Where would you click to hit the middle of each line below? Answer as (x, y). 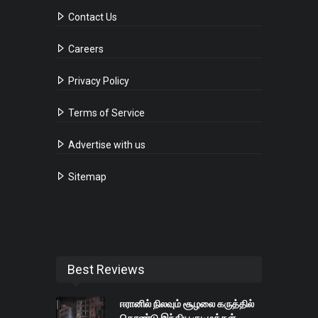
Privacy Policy (98, 81)
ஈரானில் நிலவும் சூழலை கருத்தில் (187, 304)
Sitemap (86, 177)
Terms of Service (105, 113)
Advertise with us (106, 145)
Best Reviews (106, 270)
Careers (85, 49)
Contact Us (92, 17)
